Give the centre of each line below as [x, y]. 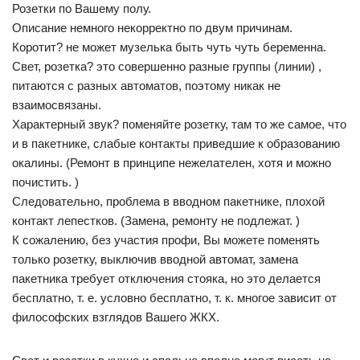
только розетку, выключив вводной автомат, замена [155, 259]
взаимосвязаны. [57, 105]
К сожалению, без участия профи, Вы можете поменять [166, 240]
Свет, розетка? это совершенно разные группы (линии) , [167, 66]
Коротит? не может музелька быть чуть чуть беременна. [169, 47]
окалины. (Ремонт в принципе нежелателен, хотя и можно [172, 163]
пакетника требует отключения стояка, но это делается [166, 278]
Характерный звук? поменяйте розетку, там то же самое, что [179, 124]
